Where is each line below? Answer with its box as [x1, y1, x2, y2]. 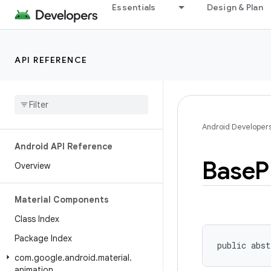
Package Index [15, 233, 72, 244]
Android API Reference [15, 141, 113, 152]
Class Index [15, 214, 59, 224]
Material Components [15, 194, 109, 205]
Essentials [112, 2, 156, 13]
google [34, 252, 62, 263]
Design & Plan [206, 2, 263, 13]
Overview [15, 160, 50, 171]
